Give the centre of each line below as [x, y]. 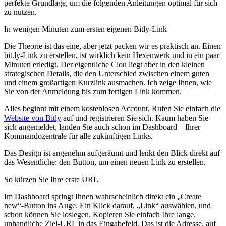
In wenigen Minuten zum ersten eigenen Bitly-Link [86, 29]
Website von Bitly [33, 118]
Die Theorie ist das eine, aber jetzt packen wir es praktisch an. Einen [112, 46]
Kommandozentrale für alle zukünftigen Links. [78, 136]
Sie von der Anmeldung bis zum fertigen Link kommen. [93, 91]
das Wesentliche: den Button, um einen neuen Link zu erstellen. [105, 162]
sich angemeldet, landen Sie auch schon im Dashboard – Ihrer [102, 127]
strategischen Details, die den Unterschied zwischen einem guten [107, 73]
